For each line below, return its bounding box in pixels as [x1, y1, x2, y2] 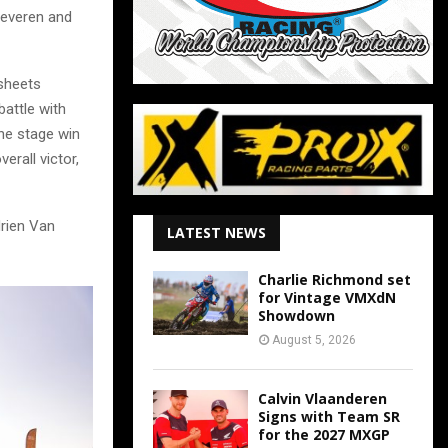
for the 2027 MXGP [258, 425, 390, 445]
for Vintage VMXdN [258, 288, 396, 308]
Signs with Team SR [258, 407, 400, 427]
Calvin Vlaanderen [258, 389, 387, 409]
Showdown [258, 306, 335, 326]
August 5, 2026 [272, 333, 356, 348]
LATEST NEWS [167, 223, 266, 243]
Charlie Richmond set [258, 270, 411, 290]
